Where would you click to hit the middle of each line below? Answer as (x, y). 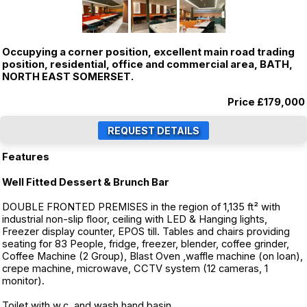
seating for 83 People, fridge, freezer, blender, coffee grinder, (146, 244)
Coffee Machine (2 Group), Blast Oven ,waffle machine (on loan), (152, 256)
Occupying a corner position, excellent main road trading (148, 52)
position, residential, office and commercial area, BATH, (147, 64)
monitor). (23, 281)
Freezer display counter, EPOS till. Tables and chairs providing (146, 232)
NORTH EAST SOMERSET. (68, 77)
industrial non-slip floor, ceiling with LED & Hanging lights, (135, 219)
